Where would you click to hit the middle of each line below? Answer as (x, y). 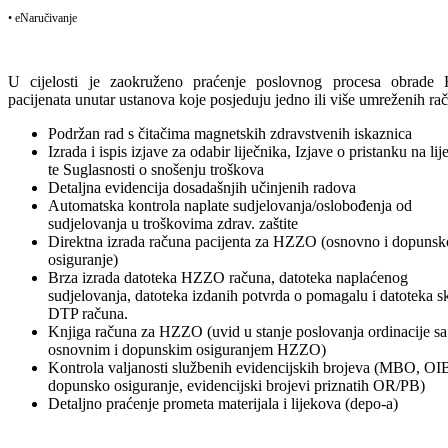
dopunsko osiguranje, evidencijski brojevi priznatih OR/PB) (236, 385)
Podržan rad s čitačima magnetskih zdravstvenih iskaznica (230, 133)
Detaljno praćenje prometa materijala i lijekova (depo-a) (223, 403)
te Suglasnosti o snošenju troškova (156, 169)
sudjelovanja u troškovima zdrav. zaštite (173, 223)
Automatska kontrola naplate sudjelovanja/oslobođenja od (230, 205)
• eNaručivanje (42, 17)
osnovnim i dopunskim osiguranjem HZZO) (187, 349)
